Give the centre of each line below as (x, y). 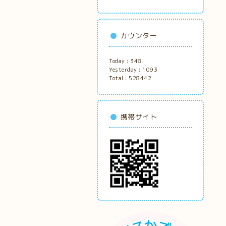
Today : (120, 61)
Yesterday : (126, 70)
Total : (119, 78)
